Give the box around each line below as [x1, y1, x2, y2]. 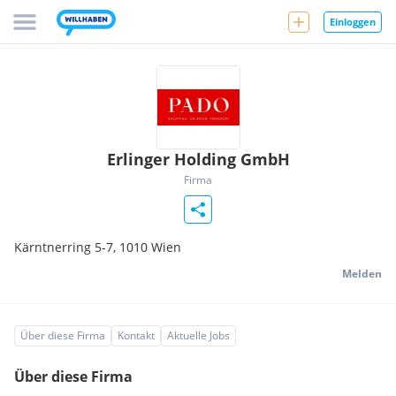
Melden [342, 266, 382, 281]
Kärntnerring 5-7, [14, 239, 119, 255]
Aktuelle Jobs [167, 328, 230, 343]
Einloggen [330, 14, 376, 28]
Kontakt [118, 328, 155, 343]
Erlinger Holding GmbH [106, 148, 290, 170]
